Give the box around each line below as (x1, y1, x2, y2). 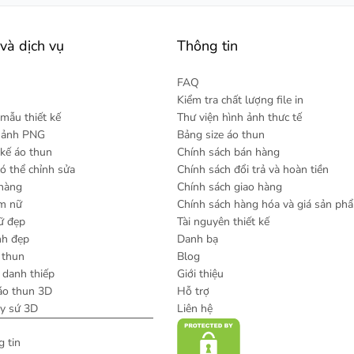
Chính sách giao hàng (177, 179, 282, 194)
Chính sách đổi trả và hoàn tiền (177, 162, 329, 177)
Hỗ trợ (177, 284, 209, 299)
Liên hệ (177, 301, 213, 316)
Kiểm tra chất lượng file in (177, 92, 303, 107)
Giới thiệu (177, 266, 224, 281)
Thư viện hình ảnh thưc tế (177, 110, 302, 125)
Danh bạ (177, 232, 218, 247)
